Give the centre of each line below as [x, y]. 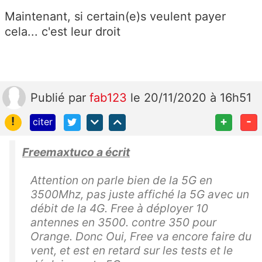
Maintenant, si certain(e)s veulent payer [115, 16]
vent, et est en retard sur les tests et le [132, 250]
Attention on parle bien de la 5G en [121, 180]
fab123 [110, 97]
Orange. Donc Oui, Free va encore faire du [141, 236]
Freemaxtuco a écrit [76, 152]
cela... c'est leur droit [63, 31]
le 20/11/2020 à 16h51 [191, 97]
